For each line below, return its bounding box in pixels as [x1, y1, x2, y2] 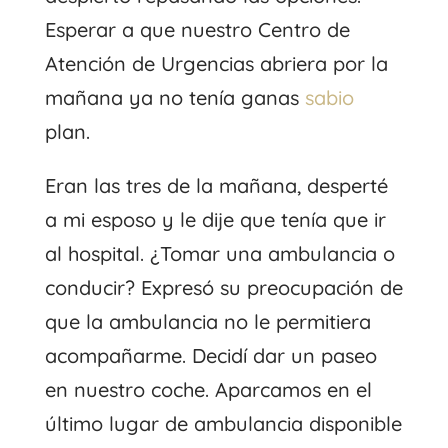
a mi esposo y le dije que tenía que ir [44, 206, 386, 232]
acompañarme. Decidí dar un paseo [44, 342, 377, 368]
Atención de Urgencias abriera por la [44, 50, 388, 76]
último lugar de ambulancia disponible [44, 410, 402, 436]
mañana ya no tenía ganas [44, 84, 305, 110]
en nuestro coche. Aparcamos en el [44, 376, 372, 402]
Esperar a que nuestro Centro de [44, 16, 350, 42]
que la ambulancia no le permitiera [44, 308, 371, 334]
